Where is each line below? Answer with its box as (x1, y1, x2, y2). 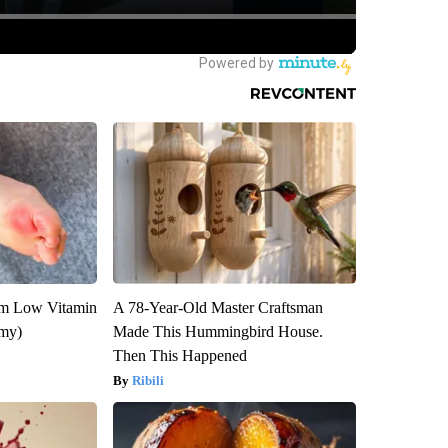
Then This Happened (112, 346, 247, 364)
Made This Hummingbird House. (112, 322, 323, 340)
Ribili (131, 372, 164, 388)
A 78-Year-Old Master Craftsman (112, 298, 323, 316)
